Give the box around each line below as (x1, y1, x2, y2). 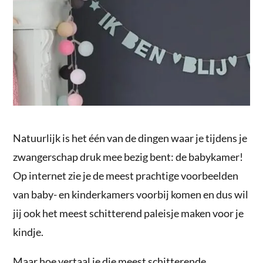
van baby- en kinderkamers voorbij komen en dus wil (13, 187, 249, 201)
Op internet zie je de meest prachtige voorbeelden (13, 168, 239, 182)
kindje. (13, 225, 44, 238)
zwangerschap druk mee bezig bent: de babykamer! (13, 150, 244, 163)
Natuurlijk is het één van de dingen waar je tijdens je (13, 131, 248, 144)
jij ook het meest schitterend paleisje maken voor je (13, 206, 244, 220)
